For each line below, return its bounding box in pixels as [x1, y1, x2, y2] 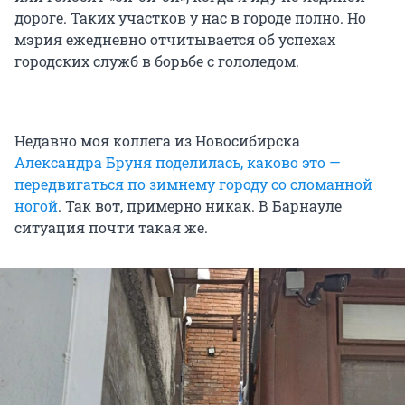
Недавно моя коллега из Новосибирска [14, 130, 300, 150]
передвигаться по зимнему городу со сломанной [14, 174, 372, 193]
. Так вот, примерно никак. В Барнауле [58, 195, 342, 215]
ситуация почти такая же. [14, 217, 208, 237]
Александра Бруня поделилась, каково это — [14, 152, 341, 172]
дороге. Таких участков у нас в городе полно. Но [14, 7, 366, 27]
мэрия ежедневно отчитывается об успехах [14, 29, 335, 49]
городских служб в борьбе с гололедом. [14, 51, 299, 71]
